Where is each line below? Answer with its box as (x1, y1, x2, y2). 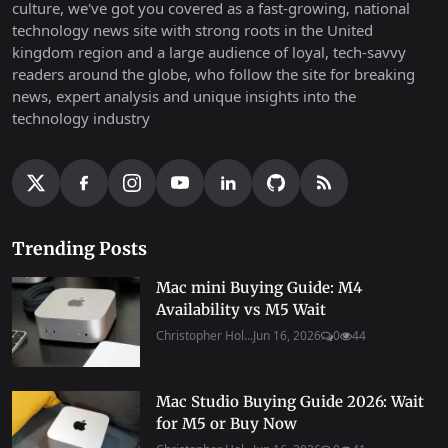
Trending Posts (12, 238, 147, 261)
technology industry (12, 108, 150, 129)
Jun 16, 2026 (253, 327, 321, 345)
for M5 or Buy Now (156, 414, 297, 434)
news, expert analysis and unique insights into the (12, 86, 356, 107)
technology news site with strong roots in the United (12, 20, 373, 41)
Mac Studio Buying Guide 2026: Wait (156, 392, 424, 412)
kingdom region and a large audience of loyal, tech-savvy (12, 42, 406, 63)
